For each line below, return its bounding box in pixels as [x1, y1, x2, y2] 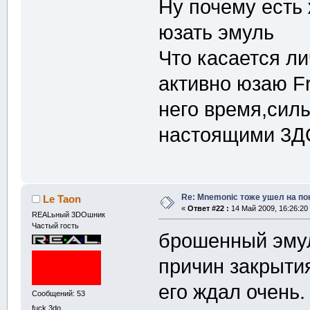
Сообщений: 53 [31, 289, 85, 298]
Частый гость [31, 221, 79, 230]
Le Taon [43, 192, 82, 205]
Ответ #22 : [187, 203, 229, 212]
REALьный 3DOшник [31, 210, 105, 219]
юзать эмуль [158, 21, 275, 44]
